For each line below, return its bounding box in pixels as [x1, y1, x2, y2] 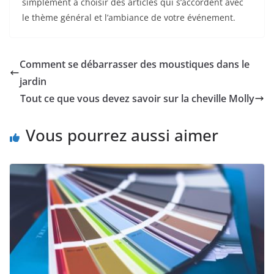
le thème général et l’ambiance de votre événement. [22, 12, 235, 24]
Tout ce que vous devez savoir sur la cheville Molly [20, 92, 254, 106]
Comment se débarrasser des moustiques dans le [20, 57, 250, 72]
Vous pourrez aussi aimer [26, 124, 218, 147]
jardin [20, 75, 46, 89]
